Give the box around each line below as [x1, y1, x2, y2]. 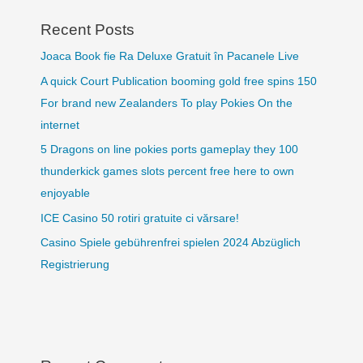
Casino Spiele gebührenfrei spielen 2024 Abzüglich [40, 237, 301, 249]
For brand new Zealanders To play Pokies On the [40, 96, 293, 109]
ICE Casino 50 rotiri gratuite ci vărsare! [40, 211, 239, 224]
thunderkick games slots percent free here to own [40, 165, 294, 178]
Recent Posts [40, 21, 135, 39]
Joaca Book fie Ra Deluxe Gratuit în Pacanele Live [40, 50, 299, 63]
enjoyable [40, 187, 90, 200]
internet [40, 118, 79, 131]
